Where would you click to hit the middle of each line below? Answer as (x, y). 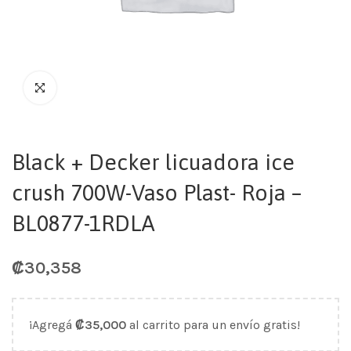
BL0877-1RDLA (83, 223)
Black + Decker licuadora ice (153, 162)
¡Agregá (52, 325)
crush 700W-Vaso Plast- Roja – (157, 193)
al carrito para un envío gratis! (213, 325)
